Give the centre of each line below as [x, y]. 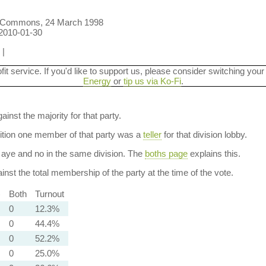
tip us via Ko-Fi [152, 81]
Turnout [49, 194]
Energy [97, 81]
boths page [166, 153]
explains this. [214, 153]
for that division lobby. [204, 134]
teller [152, 134]
